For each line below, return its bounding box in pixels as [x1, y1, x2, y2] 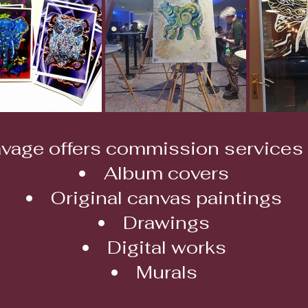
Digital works [107, 236, 226, 259]
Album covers [104, 162, 229, 185]
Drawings [123, 211, 210, 234]
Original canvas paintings [51, 186, 282, 210]
